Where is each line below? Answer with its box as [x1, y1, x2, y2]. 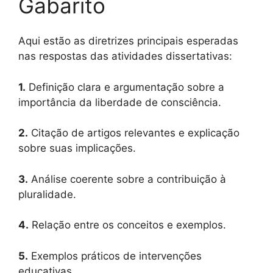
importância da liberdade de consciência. [18, 96, 221, 108]
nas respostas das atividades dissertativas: [18, 50, 232, 63]
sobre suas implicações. [18, 142, 136, 155]
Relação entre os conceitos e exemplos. [29, 219, 226, 232]
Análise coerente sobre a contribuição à [28, 172, 226, 185]
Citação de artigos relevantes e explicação [28, 127, 239, 140]
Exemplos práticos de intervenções [28, 249, 202, 262]
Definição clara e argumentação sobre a [26, 80, 224, 93]
